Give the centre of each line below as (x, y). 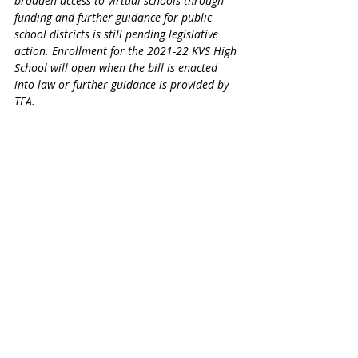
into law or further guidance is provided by (123, 85)
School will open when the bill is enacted (117, 68)
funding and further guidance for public (115, 18)
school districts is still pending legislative (118, 34)
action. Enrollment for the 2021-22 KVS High (127, 51)
